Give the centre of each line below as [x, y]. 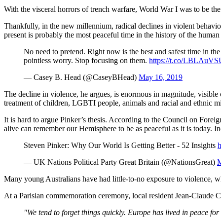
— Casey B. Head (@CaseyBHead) [81, 77]
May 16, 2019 [161, 77]
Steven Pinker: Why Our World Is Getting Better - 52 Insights [121, 145]
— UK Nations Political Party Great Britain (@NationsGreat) [120, 162]
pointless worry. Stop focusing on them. [86, 60]
